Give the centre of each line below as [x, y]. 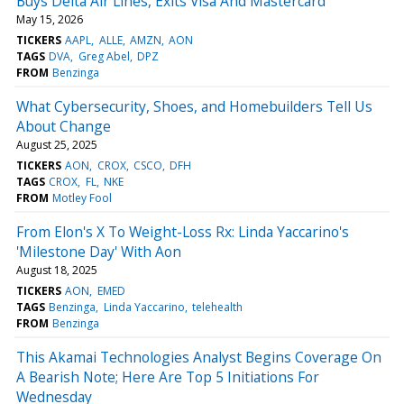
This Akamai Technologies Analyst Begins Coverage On [199, 357]
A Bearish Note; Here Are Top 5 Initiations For [168, 376]
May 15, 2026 [50, 19]
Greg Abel [104, 56]
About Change [64, 126]
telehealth [217, 307]
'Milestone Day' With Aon [99, 251]
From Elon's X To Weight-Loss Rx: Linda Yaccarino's [183, 231]
